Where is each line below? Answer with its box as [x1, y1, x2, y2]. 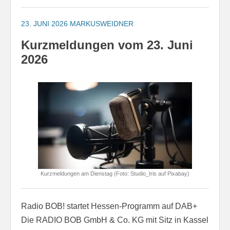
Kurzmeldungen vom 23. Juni [21, 38, 193, 52]
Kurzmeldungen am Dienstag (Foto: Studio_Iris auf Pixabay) [41, 170, 189, 177]
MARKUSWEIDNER [70, 20, 133, 28]
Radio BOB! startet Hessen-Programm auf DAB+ [21, 202, 197, 211]
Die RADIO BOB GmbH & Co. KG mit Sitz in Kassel [21, 216, 208, 225]
